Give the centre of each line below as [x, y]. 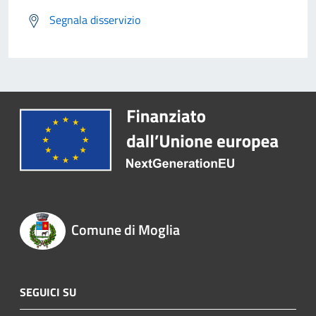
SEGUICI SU [48, 292]
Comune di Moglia [125, 230]
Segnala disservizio [95, 20]
